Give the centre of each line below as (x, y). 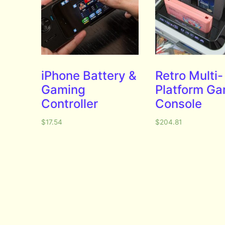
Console (178, 103)
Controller (70, 103)
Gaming (64, 89)
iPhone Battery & (89, 75)
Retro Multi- (189, 75)
